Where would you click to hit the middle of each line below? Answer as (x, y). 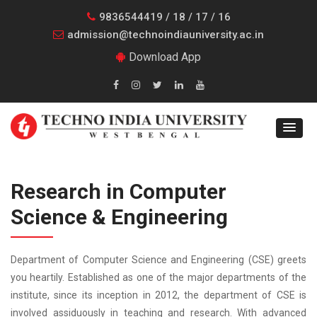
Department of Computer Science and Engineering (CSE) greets (158, 260)
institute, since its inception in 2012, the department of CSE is (158, 295)
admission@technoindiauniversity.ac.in (166, 35)
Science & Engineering (119, 217)
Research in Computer (119, 192)
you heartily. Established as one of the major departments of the (158, 278)
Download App (165, 57)
